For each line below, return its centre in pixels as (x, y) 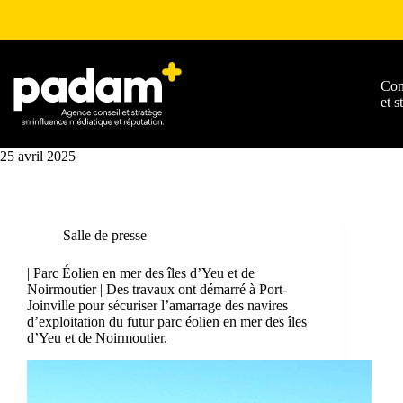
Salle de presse (105, 235)
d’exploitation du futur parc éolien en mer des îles (167, 322)
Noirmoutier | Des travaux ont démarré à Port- (157, 289)
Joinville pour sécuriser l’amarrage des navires (157, 305)
